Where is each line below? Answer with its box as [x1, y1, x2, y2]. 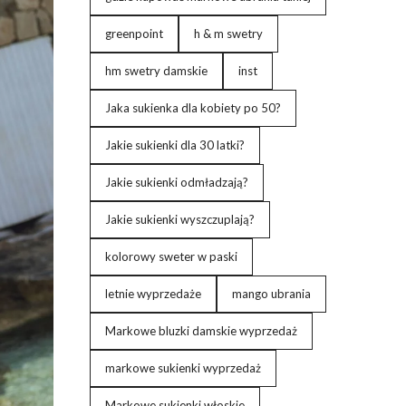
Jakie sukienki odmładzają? [104, 175, 248, 189]
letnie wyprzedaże [104, 286, 201, 301]
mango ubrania [231, 286, 311, 301]
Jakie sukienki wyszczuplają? [104, 212, 255, 227]
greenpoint [104, 26, 163, 41]
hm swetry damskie [104, 63, 208, 78]
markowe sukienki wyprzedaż [104, 361, 261, 375]
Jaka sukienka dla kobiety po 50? [104, 101, 281, 115]
